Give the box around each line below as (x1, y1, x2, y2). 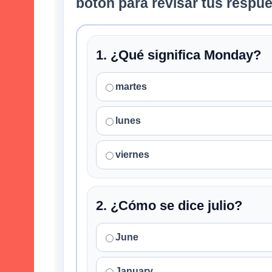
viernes (115, 149, 149, 160)
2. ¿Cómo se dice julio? (96, 198, 242, 214)
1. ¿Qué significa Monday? (96, 47, 261, 63)
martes (115, 81, 147, 92)
